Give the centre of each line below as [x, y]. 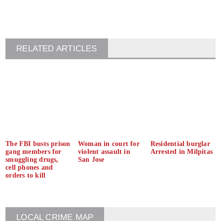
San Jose [91, 159]
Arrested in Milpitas [182, 151]
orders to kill [26, 175]
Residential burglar [180, 144]
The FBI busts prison [38, 144]
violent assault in [104, 151]
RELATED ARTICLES [57, 48]
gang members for [34, 151]
